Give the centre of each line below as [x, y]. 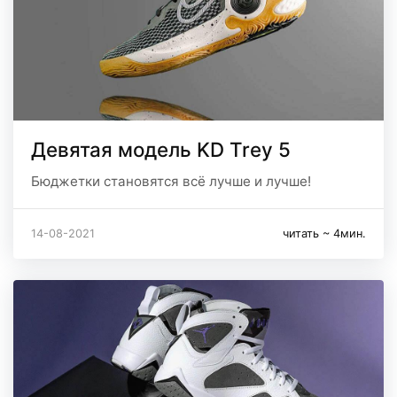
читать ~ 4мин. [324, 233]
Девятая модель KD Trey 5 [161, 149]
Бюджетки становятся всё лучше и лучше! [171, 181]
